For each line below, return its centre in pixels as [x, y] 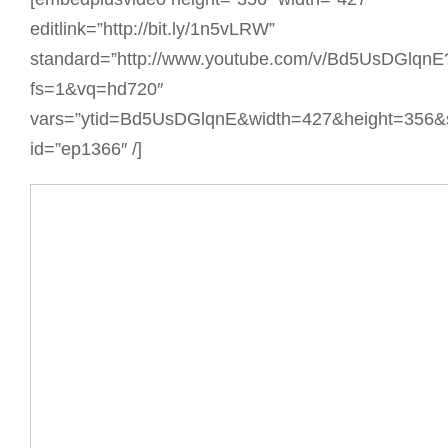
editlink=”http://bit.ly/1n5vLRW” [152, 29]
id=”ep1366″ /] [86, 149]
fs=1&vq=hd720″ [96, 89]
